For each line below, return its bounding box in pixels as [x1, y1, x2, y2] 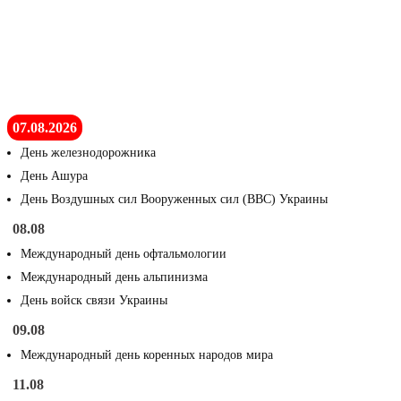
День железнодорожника [21, 145, 156, 159]
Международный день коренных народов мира [21, 347, 273, 362]
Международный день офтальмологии [21, 246, 226, 260]
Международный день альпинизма [21, 269, 208, 284]
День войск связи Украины [21, 293, 167, 307]
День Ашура [21, 168, 88, 183]
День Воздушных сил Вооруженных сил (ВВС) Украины [21, 192, 328, 206]
